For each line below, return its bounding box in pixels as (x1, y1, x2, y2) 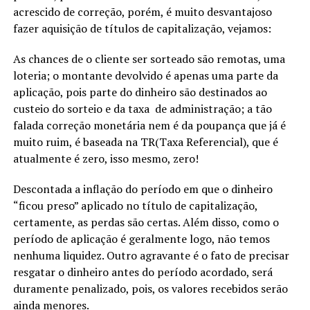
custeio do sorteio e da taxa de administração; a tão (12, 100, 272, 116)
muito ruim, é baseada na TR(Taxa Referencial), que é (12, 134, 278, 149)
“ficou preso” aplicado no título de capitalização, (12, 197, 257, 213)
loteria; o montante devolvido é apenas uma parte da (12, 67, 278, 83)
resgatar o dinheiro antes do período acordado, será (12, 264, 273, 280)
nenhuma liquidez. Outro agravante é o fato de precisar (12, 247, 289, 263)
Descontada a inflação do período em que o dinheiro (12, 181, 273, 197)
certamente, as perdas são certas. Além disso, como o (12, 214, 279, 230)
